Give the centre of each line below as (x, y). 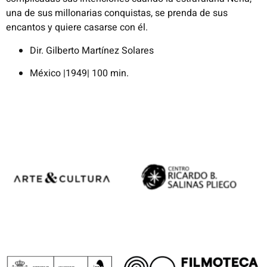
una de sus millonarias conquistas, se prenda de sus (117, 13)
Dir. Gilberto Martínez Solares (92, 50)
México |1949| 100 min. (79, 73)
